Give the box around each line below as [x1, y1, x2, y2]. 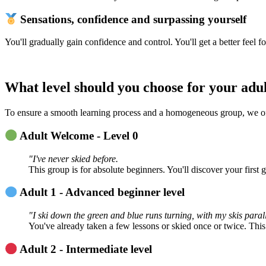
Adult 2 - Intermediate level [20, 242, 153, 255]
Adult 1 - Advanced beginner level [20, 186, 185, 199]
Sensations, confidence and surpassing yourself [17, 12, 247, 26]
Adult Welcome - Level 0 [20, 129, 139, 142]
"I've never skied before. [28, 153, 118, 164]
